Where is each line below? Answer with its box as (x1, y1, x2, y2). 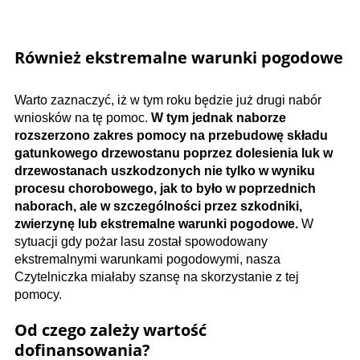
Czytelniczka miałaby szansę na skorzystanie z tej (14, 270, 299, 284)
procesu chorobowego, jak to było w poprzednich (14, 182, 316, 196)
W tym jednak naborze (151, 111, 286, 125)
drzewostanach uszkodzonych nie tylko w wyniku (14, 164, 315, 178)
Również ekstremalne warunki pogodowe (14, 47, 343, 69)
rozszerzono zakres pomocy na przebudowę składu (14, 129, 328, 143)
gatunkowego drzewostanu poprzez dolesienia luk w (14, 146, 333, 161)
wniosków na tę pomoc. (14, 111, 151, 125)
